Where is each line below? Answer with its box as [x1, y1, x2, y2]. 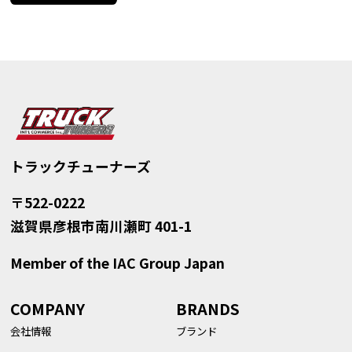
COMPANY [9, 298, 85, 320]
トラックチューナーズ [9, 156, 151, 176]
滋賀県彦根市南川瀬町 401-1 [9, 216, 192, 236]
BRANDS [176, 298, 240, 320]
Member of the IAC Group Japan [9, 253, 225, 273]
